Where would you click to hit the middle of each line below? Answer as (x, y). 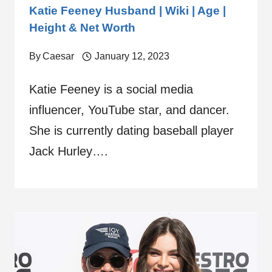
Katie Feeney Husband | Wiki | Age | (127, 11)
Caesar (59, 56)
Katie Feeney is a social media (111, 89)
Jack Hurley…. (69, 151)
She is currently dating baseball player (131, 131)
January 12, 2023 (132, 56)
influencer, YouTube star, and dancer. (129, 110)
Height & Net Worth (82, 28)
